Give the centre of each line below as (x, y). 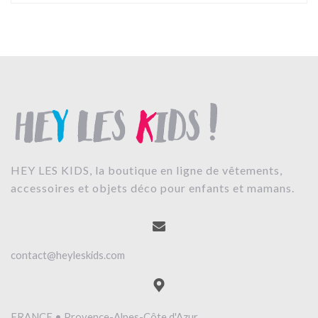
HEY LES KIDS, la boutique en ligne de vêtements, (147, 170)
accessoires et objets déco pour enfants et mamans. (153, 188)
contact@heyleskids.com (68, 254)
